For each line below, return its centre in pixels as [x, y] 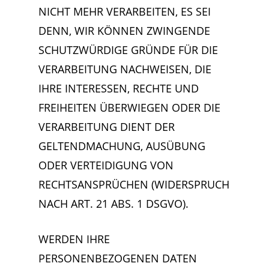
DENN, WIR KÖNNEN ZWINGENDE [124, 31]
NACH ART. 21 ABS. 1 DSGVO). [113, 204]
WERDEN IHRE [74, 239]
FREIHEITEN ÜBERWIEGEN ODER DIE [129, 107]
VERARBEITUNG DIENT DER [107, 127]
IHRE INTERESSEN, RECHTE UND [119, 88]
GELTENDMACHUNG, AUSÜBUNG [122, 146]
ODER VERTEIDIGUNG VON [106, 165]
